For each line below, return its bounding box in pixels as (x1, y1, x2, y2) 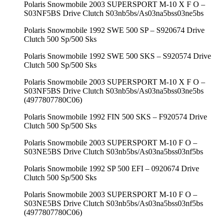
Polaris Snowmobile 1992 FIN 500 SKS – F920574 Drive (24, 112, 207, 121)
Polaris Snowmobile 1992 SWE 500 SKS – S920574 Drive (24, 51, 211, 60)
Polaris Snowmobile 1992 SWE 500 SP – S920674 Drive (24, 25, 205, 34)
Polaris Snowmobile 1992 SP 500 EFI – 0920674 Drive (24, 164, 199, 173)
